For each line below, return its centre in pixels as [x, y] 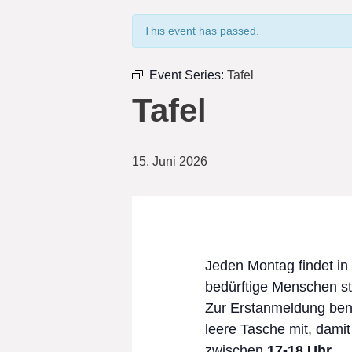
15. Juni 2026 [170, 161]
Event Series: [188, 75]
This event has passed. [202, 31]
